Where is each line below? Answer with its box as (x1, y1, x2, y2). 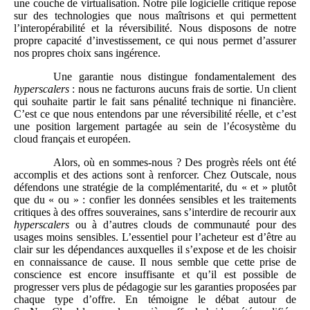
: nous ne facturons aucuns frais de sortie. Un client (69, 83, 296, 95)
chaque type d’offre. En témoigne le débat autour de (14, 293, 296, 306)
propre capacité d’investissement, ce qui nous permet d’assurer (14, 35, 296, 47)
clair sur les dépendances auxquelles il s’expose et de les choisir (14, 244, 296, 256)
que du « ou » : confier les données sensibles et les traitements (14, 194, 296, 206)
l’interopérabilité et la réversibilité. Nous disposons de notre (14, 22, 296, 35)
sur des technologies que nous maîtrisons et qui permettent (14, 10, 296, 22)
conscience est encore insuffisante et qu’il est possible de (14, 268, 296, 281)
